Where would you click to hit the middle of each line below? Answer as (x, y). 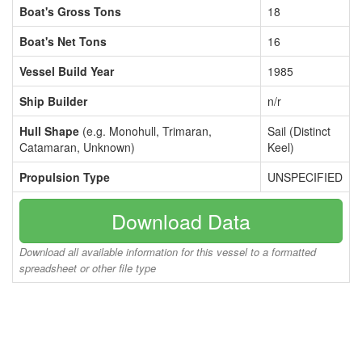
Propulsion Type (65, 177)
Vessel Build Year (67, 71)
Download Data (181, 221)
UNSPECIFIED (305, 177)
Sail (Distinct (299, 131)
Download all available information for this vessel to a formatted (168, 252)
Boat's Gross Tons (70, 11)
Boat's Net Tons (63, 41)
